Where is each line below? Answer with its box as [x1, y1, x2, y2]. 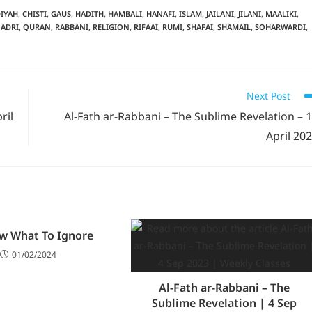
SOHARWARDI [255, 21, 306, 32]
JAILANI [206, 8, 234, 19]
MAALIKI [265, 8, 297, 19]
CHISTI [22, 8, 47, 19]
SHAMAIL [217, 21, 251, 32]
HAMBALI [108, 8, 142, 19]
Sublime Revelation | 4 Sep [152, 295, 297, 311]
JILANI [238, 8, 261, 19]
